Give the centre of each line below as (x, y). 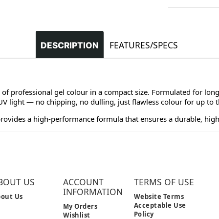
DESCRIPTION (70, 45)
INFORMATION (93, 192)
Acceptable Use (160, 205)
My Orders (80, 206)
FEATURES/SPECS (144, 45)
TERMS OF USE (164, 182)
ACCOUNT (83, 182)
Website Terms (159, 196)
